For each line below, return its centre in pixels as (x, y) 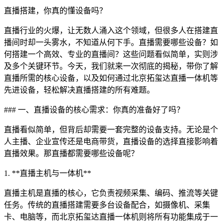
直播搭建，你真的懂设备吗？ (55, 11)
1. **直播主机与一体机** (48, 173)
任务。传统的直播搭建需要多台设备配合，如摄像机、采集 (107, 205)
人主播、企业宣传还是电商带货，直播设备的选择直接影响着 (111, 141)
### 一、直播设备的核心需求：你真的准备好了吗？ (94, 110)
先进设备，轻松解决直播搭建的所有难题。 (79, 90)
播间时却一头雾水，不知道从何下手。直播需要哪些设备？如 (111, 42)
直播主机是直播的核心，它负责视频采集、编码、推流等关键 (111, 193)
